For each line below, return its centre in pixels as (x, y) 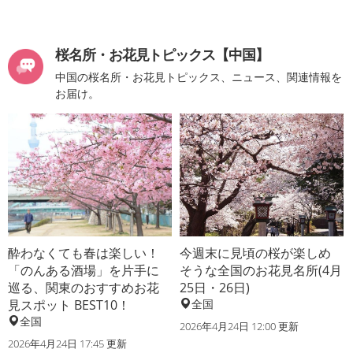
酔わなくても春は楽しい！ (84, 253)
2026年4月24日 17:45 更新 (67, 343)
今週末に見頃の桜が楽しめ (256, 253)
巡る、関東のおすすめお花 (84, 287)
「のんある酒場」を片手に (84, 270)
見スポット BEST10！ (69, 305)
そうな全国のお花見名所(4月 (261, 270)
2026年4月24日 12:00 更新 (240, 326)
